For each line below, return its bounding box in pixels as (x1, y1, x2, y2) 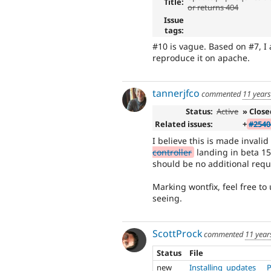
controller (152, 146, 192, 158)
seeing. (152, 192, 182, 204)
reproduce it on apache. (152, 52, 250, 64)
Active (217, 106, 239, 117)
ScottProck (152, 226, 202, 240)
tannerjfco (152, 86, 200, 100)
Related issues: (154, 119, 213, 130)
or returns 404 (188, 1, 239, 13)
